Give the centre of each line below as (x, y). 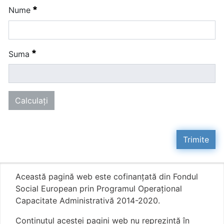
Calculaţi (31, 101)
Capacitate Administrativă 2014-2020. (88, 201)
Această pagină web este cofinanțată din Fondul (107, 177)
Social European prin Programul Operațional (99, 189)
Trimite (196, 140)
